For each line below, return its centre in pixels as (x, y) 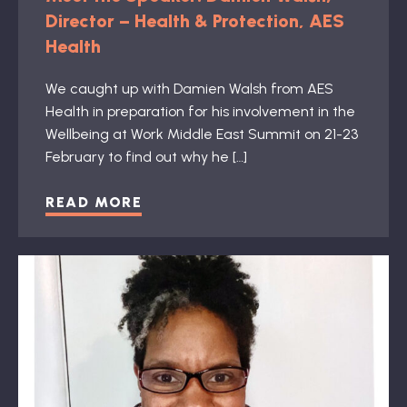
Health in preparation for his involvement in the (200, 111)
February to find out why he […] (146, 157)
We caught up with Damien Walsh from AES (189, 89)
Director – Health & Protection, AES (195, 21)
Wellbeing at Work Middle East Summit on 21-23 (202, 134)
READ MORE (94, 202)
